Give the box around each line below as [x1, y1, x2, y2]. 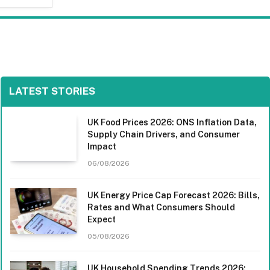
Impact [87, 141, 116, 151]
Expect [87, 214, 116, 224]
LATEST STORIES [9, 84, 95, 97]
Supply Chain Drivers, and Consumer [87, 129, 240, 139]
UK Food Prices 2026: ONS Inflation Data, [87, 117, 257, 127]
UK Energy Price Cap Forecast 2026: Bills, [87, 190, 260, 200]
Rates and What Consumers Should [87, 202, 235, 212]
